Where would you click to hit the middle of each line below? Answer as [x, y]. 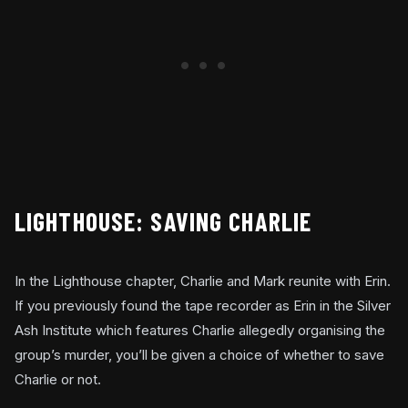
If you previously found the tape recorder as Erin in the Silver [203, 305]
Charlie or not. [58, 379]
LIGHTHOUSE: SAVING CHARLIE [163, 221]
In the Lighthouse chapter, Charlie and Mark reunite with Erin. [203, 280]
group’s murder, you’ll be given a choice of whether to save [199, 354]
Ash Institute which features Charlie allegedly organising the [200, 330]
